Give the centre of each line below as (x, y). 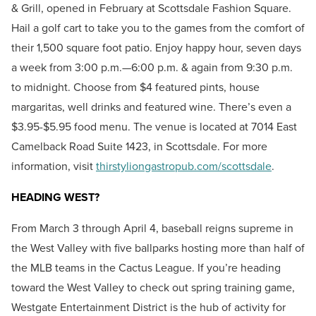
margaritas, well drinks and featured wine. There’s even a (151, 107)
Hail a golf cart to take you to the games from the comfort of (158, 28)
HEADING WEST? (55, 197)
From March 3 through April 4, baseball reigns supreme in (152, 228)
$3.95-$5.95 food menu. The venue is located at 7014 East (154, 126)
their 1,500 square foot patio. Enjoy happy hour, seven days (156, 47)
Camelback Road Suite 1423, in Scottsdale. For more (139, 146)
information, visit (54, 166)
